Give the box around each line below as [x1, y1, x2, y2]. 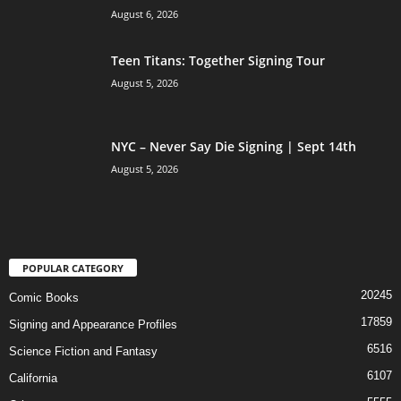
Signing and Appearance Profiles [9, 318, 177, 332]
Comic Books [9, 291, 79, 305]
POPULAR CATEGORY [22, 261, 124, 276]
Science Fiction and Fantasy [9, 345, 158, 359]
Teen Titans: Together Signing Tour [111, 51, 325, 69]
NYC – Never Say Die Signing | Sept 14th [111, 137, 356, 155]
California [9, 371, 57, 386]
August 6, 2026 [111, 6, 178, 21]
